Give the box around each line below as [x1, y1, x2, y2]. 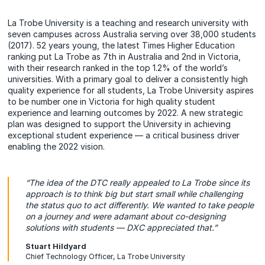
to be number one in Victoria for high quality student [8, 96, 216, 106]
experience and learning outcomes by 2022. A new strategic [8, 108, 244, 118]
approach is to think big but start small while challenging [25, 189, 244, 199]
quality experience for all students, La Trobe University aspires [8, 85, 254, 95]
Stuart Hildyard [25, 242, 87, 251]
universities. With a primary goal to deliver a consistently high [8, 74, 248, 84]
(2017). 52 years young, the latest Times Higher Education [8, 40, 235, 50]
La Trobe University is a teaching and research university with [8, 18, 249, 28]
